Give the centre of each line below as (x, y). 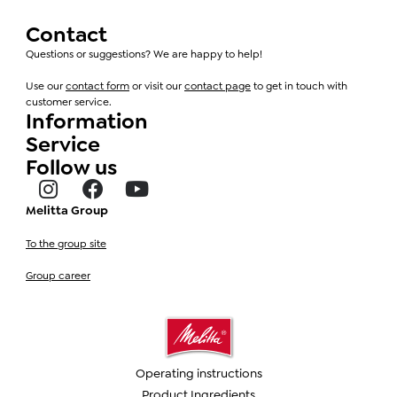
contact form (97, 86)
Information (87, 121)
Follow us (71, 167)
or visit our (157, 86)
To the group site (66, 243)
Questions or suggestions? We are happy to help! (144, 54)
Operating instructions (198, 373)
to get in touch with (299, 86)
